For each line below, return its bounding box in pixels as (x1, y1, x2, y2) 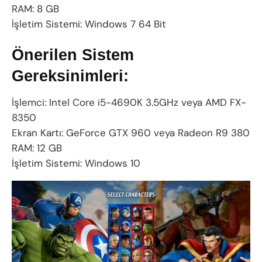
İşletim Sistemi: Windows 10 (12, 156, 140, 170)
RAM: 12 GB (12, 141, 62, 154)
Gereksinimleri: (12, 67, 129, 85)
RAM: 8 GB (12, 2, 59, 15)
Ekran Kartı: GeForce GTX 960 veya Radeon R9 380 (12, 126, 250, 139)
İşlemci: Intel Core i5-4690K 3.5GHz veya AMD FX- (12, 95, 246, 109)
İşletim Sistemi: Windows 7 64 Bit (12, 17, 166, 30)
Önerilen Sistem (12, 46, 134, 64)
